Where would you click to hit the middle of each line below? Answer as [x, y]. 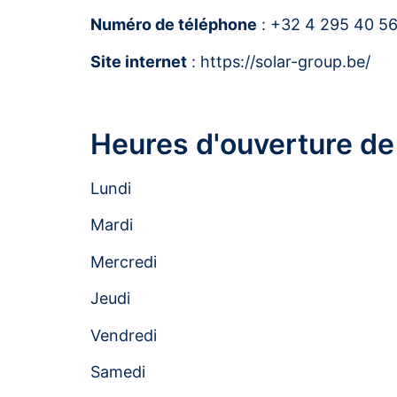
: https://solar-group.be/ [279, 61]
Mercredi [124, 261]
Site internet [139, 61]
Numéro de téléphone [174, 25]
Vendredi [124, 335]
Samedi [118, 371]
